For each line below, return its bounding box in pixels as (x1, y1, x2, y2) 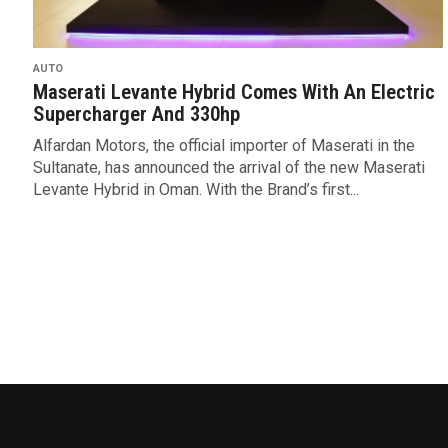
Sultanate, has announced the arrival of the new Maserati (32, 158, 425, 178)
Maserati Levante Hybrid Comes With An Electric (32, 80, 435, 105)
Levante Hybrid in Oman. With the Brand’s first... (32, 180, 359, 200)
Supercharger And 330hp (32, 102, 240, 127)
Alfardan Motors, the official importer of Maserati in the (32, 136, 415, 156)
